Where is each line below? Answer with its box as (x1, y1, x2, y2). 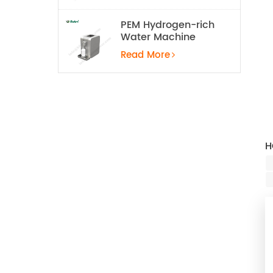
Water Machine (120, 29, 196, 45)
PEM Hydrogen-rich (120, 16, 214, 33)
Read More (120, 48, 170, 63)
